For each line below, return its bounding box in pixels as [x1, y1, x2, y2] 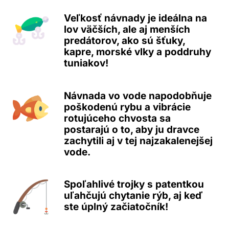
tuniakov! [64, 57, 108, 69]
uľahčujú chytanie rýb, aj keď [64, 190, 202, 202]
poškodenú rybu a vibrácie [64, 101, 191, 113]
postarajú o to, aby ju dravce [64, 123, 199, 135]
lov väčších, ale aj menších [64, 23, 190, 35]
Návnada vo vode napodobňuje [64, 89, 212, 102]
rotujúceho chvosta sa [64, 112, 171, 124]
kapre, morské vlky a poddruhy [64, 45, 211, 58]
